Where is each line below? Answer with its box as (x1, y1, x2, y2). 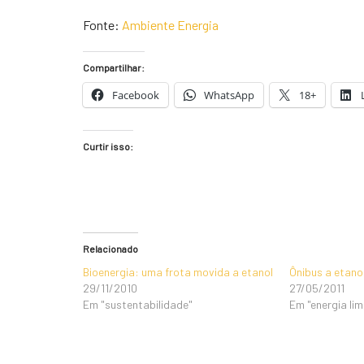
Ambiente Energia (122, 17, 219, 32)
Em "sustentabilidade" (83, 297, 193, 311)
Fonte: (83, 17, 122, 32)
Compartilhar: (83, 62, 145, 73)
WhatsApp (204, 88, 254, 102)
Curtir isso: (83, 141, 133, 152)
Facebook (112, 88, 159, 102)
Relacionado (83, 243, 138, 254)
